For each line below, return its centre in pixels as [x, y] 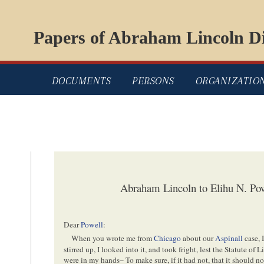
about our [198, 238]
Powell [92, 225]
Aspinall [229, 238]
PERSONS [153, 81]
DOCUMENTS [81, 81]
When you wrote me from [113, 238]
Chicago [168, 238]
